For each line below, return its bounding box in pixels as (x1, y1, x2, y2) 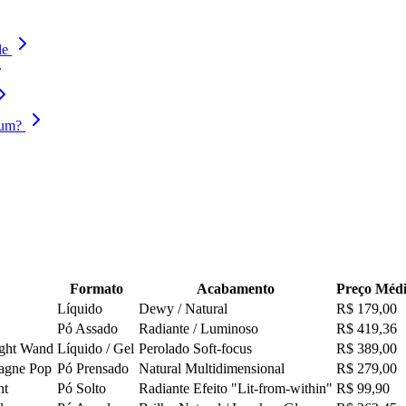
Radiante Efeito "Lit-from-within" (139, 381, 333, 397)
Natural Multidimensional (139, 361, 285, 377)
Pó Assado (57, 321, 118, 337)
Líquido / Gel (57, 341, 134, 357)
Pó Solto (57, 381, 106, 397)
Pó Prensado (57, 361, 129, 377)
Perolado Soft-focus (139, 341, 252, 357)
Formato (69, 281, 123, 297)
